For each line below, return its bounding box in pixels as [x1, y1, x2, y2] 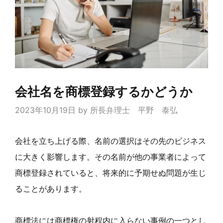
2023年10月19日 [15, 105, 76, 115]
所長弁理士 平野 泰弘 [90, 105, 178, 115]
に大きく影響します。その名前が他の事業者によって [15, 151, 206, 162]
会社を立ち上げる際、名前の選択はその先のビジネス [15, 135, 206, 146]
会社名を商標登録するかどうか [15, 84, 193, 99]
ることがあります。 [15, 183, 87, 194]
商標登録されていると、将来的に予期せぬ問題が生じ [15, 167, 206, 178]
